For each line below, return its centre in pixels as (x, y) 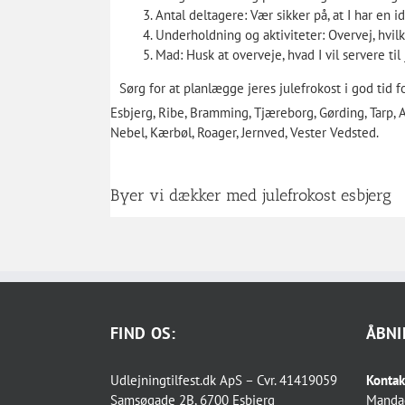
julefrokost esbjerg (326, 195)
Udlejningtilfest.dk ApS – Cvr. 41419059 (224, 380)
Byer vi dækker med (185, 195)
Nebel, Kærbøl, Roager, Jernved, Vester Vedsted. (244, 132)
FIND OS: (143, 333)
